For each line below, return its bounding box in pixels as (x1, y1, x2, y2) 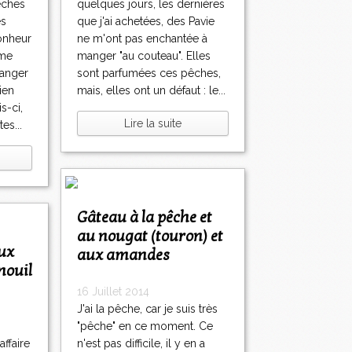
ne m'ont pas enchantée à (77, 32, 207, 46)
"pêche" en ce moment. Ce (77, 320, 213, 333)
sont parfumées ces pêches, (77, 67, 221, 80)
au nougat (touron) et (77, 227, 223, 247)
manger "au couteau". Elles (77, 49, 211, 63)
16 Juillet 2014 (77, 285, 149, 299)
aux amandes (77, 246, 170, 266)
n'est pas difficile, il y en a (77, 337, 205, 350)
